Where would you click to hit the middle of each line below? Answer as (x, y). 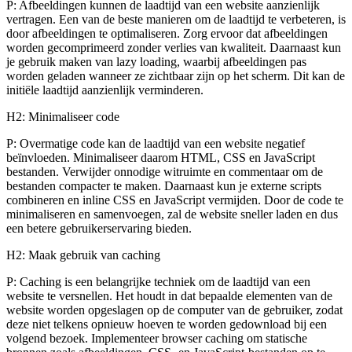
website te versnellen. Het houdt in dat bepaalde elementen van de (169, 296)
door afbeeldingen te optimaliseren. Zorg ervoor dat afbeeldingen (167, 34)
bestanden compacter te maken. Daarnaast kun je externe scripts (164, 186)
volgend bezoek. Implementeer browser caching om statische (157, 339)
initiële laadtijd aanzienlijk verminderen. (105, 90)
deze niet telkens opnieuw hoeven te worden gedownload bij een (167, 324)
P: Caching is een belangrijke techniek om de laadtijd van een (158, 282)
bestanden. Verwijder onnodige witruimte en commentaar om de (165, 172)
